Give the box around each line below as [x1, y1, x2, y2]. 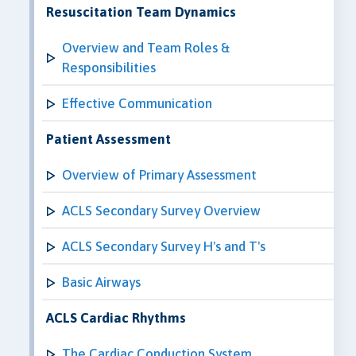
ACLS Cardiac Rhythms [46, 309, 186, 326]
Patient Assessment [46, 130, 171, 147]
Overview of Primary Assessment [62, 166, 257, 183]
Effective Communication [62, 95, 212, 111]
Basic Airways [62, 273, 141, 290]
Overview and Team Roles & [62, 39, 230, 56]
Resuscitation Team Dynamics [46, 3, 236, 20]
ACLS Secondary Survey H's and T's [62, 238, 265, 254]
